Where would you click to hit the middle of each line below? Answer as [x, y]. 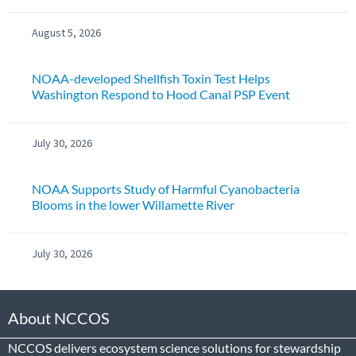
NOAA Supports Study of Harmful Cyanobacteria [166, 189]
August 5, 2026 [66, 33]
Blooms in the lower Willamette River [133, 205]
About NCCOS [59, 318]
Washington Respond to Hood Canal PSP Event [161, 95]
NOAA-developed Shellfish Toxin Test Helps [151, 79]
